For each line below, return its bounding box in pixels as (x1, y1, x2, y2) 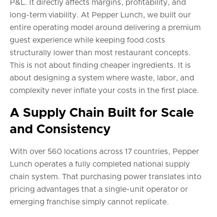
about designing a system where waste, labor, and (10, 74, 194, 82)
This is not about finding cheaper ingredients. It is (10, 62, 191, 70)
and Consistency (10, 123, 110, 136)
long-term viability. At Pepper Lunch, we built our (10, 11, 191, 19)
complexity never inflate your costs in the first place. (10, 87, 199, 95)
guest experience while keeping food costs (10, 36, 165, 45)
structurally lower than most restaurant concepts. (10, 49, 191, 57)
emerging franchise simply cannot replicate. (10, 198, 169, 206)
